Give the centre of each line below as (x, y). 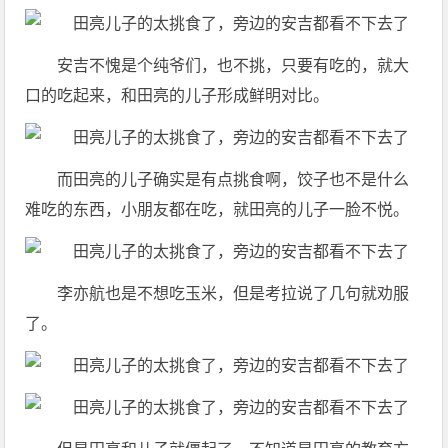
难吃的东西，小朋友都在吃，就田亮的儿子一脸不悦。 (217, 209)
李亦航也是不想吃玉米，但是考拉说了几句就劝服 (233, 293)
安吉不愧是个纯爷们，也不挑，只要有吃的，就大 (233, 65)
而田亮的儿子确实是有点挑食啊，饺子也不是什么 (233, 179)
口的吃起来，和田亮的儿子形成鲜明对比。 (177, 95)
